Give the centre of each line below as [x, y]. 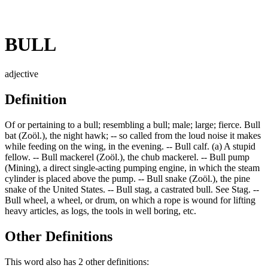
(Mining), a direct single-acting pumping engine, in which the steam [132, 167]
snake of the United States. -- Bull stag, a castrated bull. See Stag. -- [132, 189]
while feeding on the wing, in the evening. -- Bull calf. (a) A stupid [130, 146]
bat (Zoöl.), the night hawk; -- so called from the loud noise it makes [133, 135]
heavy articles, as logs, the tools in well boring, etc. [100, 211]
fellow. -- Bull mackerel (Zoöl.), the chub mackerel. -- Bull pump [127, 157]
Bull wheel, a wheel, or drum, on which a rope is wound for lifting [130, 200]
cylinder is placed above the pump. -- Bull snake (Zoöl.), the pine [127, 178]
